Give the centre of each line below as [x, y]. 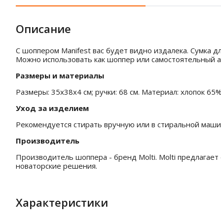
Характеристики [62, 202]
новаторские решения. [56, 166]
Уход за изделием [52, 108]
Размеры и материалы [60, 75]
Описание [43, 29]
